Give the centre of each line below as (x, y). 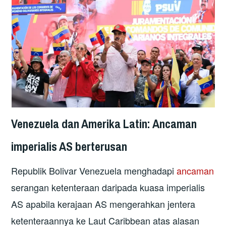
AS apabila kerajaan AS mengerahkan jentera (103, 204)
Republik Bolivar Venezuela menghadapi (94, 171)
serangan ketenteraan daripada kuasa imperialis (108, 187)
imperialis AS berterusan (69, 146)
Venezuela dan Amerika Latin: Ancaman (104, 123)
